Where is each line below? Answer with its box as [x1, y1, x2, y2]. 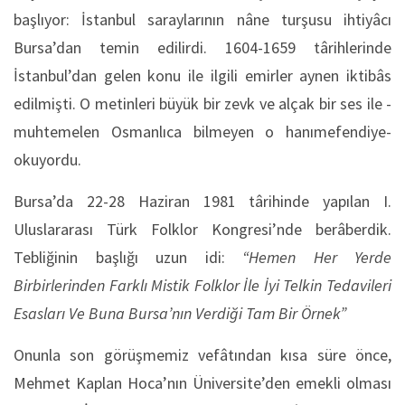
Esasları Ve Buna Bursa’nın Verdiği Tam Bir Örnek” [14, 303, 346, 324]
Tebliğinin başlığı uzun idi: [14, 247, 242, 268]
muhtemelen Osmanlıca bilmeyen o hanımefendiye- [14, 121, 391, 142]
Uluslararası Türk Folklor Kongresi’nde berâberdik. [14, 219, 391, 240]
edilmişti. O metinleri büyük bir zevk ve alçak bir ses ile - [14, 93, 391, 114]
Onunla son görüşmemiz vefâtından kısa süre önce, [14, 344, 391, 365]
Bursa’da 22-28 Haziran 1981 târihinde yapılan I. [14, 191, 391, 212]
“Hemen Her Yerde [242, 247, 391, 268]
